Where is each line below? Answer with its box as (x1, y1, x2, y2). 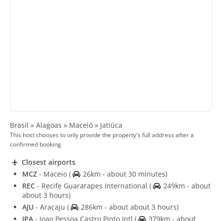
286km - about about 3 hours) (78, 202, 179, 212)
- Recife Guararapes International (35, 181, 149, 191)
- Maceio (37, 169, 69, 179)
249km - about (161, 181, 211, 191)
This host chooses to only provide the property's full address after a (10, 131, 194, 139)
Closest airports (19, 157, 75, 167)
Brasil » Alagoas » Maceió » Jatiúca (10, 120, 122, 130)
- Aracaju (34, 202, 67, 212)
